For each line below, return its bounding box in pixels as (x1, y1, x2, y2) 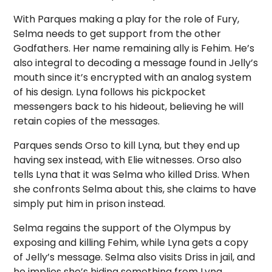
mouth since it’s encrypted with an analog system (13, 70, 252, 84)
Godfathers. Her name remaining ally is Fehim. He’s (13, 41, 255, 55)
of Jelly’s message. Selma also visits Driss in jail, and (13, 250, 256, 264)
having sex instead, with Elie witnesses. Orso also (13, 153, 242, 167)
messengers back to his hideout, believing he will (13, 100, 244, 114)
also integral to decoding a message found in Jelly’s (13, 56, 259, 70)
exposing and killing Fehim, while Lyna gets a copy (13, 236, 249, 250)
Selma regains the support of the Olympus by (13, 221, 231, 235)
